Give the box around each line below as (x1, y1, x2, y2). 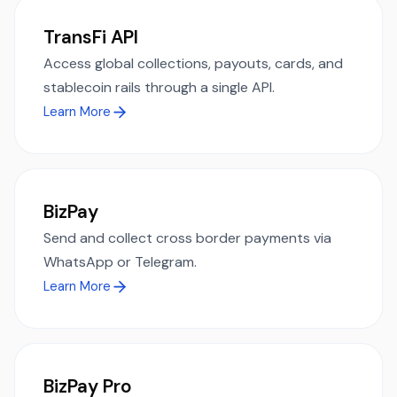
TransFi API (43, 24, 138, 49)
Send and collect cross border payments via (43, 228, 331, 247)
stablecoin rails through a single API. (43, 77, 275, 97)
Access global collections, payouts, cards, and (43, 53, 343, 73)
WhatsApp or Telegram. (43, 252, 197, 271)
